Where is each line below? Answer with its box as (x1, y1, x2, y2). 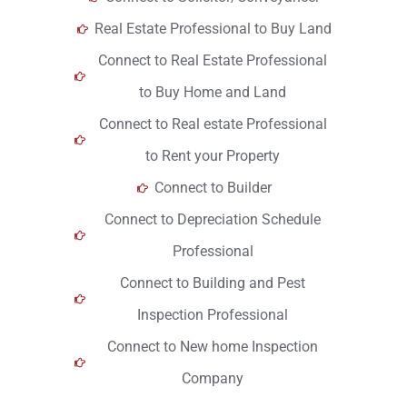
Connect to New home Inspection (107, 338, 318, 355)
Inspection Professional (137, 306, 288, 323)
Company (182, 370, 243, 387)
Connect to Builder (154, 179, 272, 196)
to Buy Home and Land (139, 84, 286, 101)
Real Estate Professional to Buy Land (94, 20, 332, 37)
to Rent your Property (145, 147, 280, 164)
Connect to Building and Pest (120, 274, 305, 292)
